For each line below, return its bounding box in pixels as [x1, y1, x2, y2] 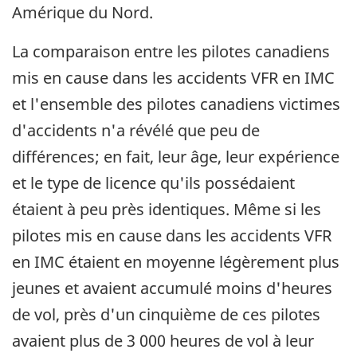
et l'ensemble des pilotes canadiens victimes [12, 92, 340, 115]
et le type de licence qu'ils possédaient [12, 171, 295, 194]
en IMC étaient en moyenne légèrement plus [12, 250, 339, 273]
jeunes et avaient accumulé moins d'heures [12, 277, 332, 299]
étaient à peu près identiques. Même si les [12, 198, 321, 220]
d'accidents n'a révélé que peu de [12, 119, 260, 141]
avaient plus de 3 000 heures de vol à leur [12, 329, 314, 351]
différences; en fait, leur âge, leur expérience [12, 145, 339, 167]
